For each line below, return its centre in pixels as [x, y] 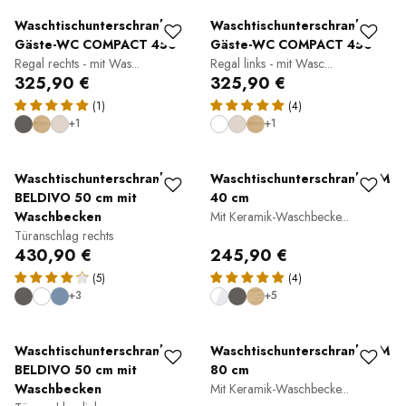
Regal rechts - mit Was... [77, 63]
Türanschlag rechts [64, 236]
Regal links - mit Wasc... [271, 63]
